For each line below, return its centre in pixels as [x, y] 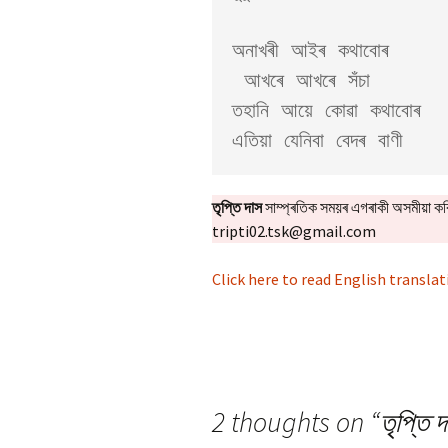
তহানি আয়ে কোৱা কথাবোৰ [332, 110]
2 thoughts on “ [296, 422]
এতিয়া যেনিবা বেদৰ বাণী [317, 140]
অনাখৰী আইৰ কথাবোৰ [316, 50]
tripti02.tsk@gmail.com [294, 231]
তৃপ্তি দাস [237, 207]
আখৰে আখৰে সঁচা [238, 80]
